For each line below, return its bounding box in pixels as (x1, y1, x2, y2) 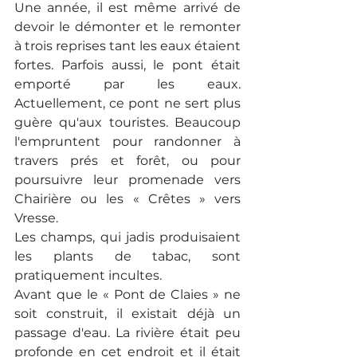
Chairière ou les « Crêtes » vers (14, 191, 241, 207)
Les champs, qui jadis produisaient (14, 229, 241, 245)
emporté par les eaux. (14, 76, 241, 92)
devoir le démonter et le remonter (14, 19, 241, 35)
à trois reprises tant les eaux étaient (14, 38, 241, 54)
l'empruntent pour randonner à (14, 134, 241, 150)
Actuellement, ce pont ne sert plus (14, 96, 241, 112)
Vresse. (14, 210, 58, 226)
